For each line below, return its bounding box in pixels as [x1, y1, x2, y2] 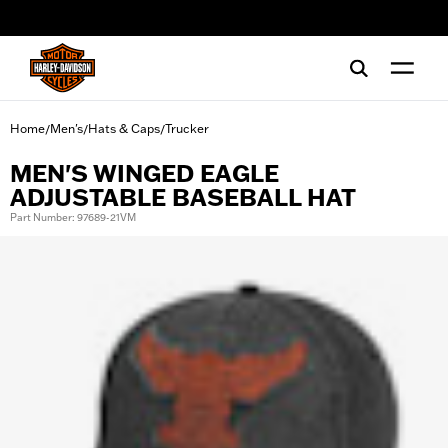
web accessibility [35, 17, 131, 33]
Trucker [165, 121, 209, 136]
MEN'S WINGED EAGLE [10, 159, 279, 188]
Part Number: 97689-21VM [10, 211, 136, 224]
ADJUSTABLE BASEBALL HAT [10, 183, 356, 212]
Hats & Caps [88, 121, 160, 136]
